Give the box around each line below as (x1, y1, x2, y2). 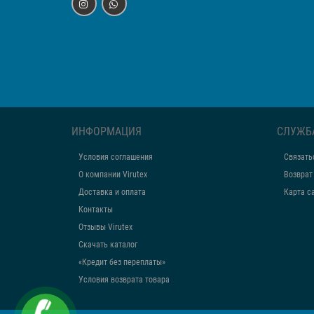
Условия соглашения (78, 152, 153, 162)
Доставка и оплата (78, 187, 146, 197)
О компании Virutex (78, 170, 147, 179)
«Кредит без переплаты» (78, 257, 165, 267)
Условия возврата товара (78, 275, 170, 285)
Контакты (78, 205, 113, 214)
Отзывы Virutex (78, 222, 132, 232)
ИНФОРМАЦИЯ (71, 125, 142, 138)
